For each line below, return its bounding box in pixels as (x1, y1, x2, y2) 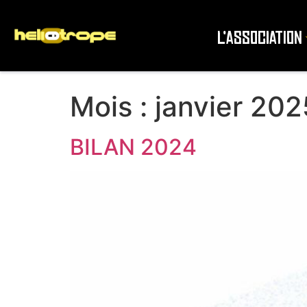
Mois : (70, 90, 155, 123)
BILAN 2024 (70, 134, 197, 160)
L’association (217, 27, 302, 49)
